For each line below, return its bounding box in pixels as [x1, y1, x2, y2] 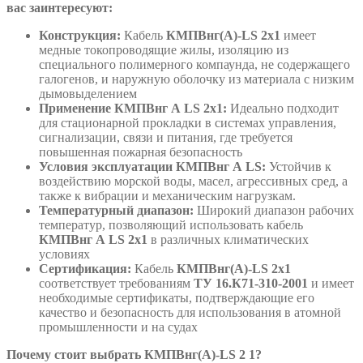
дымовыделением [39, 86, 137, 100]
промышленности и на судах [39, 319, 198, 334]
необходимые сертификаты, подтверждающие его [39, 290, 314, 305]
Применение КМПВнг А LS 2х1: [39, 100, 227, 115]
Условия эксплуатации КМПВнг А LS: [39, 159, 266, 173]
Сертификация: [39, 261, 131, 275]
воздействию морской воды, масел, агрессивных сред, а [39, 173, 348, 188]
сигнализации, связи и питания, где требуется [39, 130, 293, 144]
